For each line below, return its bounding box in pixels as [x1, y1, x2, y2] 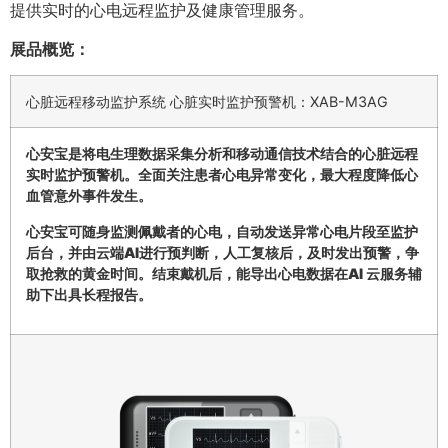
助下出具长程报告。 [26, 285, 152, 303]
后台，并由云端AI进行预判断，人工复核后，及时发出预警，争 [26, 243, 419, 261]
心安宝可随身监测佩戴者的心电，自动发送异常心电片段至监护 [26, 222, 418, 240]
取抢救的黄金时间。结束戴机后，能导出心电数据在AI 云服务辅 [26, 264, 422, 282]
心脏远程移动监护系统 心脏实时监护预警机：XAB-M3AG [26, 93, 388, 111]
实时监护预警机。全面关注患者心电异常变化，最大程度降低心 [26, 166, 418, 184]
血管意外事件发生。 [26, 187, 152, 205]
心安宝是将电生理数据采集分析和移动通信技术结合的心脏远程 [26, 145, 418, 163]
